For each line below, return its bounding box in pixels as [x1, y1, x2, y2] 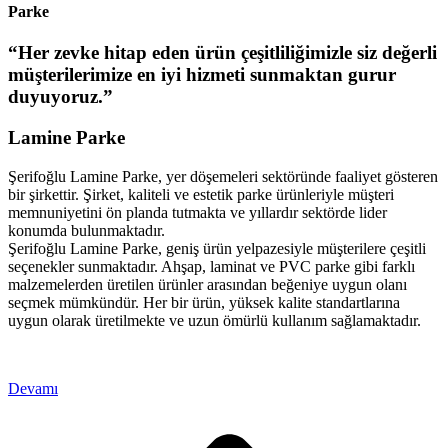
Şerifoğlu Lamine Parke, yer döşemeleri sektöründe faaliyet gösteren [8, 167, 438, 185]
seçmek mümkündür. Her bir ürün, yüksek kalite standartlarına [8, 293, 400, 311]
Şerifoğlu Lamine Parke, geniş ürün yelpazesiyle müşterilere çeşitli [8, 239, 426, 257]
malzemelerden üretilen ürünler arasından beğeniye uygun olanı [8, 275, 407, 293]
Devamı [8, 379, 58, 397]
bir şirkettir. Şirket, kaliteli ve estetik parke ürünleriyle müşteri [8, 185, 394, 203]
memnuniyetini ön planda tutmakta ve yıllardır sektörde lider [8, 203, 387, 221]
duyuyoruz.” [8, 86, 113, 108]
